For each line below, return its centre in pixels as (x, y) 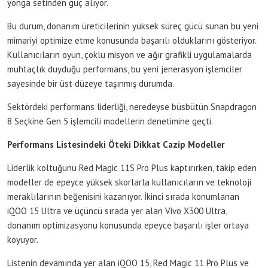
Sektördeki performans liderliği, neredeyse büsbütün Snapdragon (132, 106)
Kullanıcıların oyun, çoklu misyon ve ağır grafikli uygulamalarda (130, 54)
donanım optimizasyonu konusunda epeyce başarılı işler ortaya (128, 225)
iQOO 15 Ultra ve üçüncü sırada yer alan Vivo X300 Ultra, (117, 211)
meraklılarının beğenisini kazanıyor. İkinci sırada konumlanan (123, 196)
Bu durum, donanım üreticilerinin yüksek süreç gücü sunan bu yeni (133, 26)
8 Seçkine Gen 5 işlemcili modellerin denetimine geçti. (110, 121)
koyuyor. (23, 239)
